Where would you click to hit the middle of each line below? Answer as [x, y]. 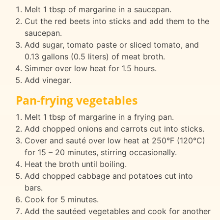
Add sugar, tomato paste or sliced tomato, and [111, 44]
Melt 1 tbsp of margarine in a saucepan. [98, 9]
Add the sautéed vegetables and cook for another [117, 211]
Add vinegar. [48, 80]
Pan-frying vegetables [77, 100]
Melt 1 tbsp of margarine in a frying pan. [99, 117]
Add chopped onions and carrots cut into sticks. [114, 128]
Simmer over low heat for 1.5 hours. [90, 68]
